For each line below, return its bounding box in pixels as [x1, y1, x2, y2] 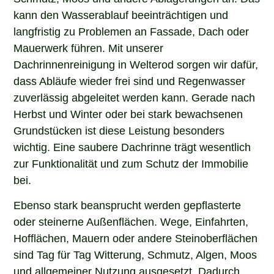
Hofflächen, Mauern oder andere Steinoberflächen [13, 231, 258, 243]
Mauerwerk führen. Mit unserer [13, 40, 164, 53]
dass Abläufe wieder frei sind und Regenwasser [13, 73, 246, 86]
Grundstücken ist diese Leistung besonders [13, 123, 225, 136]
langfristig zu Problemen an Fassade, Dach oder [13, 24, 250, 37]
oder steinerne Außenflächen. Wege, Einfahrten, [13, 214, 249, 227]
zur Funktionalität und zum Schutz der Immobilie [13, 156, 249, 169]
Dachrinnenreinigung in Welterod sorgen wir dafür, [13, 57, 259, 70]
